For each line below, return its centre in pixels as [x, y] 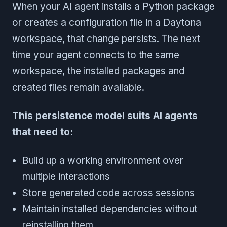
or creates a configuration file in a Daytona [107, 22]
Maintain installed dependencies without [110, 209]
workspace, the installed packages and [98, 71]
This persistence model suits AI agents [105, 116]
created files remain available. [78, 87]
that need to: [43, 132]
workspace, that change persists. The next [106, 39]
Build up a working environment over [103, 160]
